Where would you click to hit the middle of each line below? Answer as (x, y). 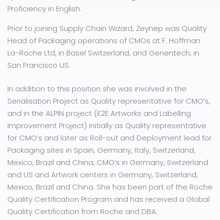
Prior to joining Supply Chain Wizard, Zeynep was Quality (107, 28)
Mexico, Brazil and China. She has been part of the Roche (110, 187)
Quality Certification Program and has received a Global (109, 199)
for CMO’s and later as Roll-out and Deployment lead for (110, 138)
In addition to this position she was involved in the (97, 89)
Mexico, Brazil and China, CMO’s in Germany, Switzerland (108, 163)
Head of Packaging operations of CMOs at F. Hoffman (104, 41)
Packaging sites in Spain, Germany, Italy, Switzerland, (101, 150)
